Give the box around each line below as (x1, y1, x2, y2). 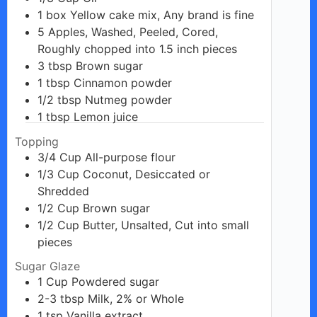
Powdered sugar (71, 275, 159, 289)
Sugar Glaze (15, 259, 80, 274)
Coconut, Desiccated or (83, 166, 210, 181)
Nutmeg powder (85, 92, 172, 107)
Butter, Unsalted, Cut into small (83, 217, 249, 232)
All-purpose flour (85, 149, 175, 164)
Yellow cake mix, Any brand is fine (70, 7, 254, 22)
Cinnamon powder (74, 75, 172, 90)
